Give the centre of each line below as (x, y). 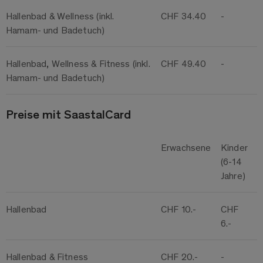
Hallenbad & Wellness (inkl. (60, 16)
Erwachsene (186, 147)
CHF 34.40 (184, 16)
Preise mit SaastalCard (68, 114)
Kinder (234, 147)
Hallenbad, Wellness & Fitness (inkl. (78, 63)
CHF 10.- (179, 209)
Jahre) (233, 176)
